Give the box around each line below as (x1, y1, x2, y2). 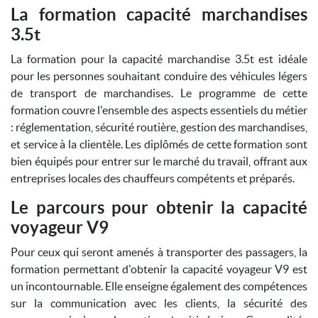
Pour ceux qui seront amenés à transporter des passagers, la (11, 246, 307, 258)
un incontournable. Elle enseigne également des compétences (11, 280, 307, 292)
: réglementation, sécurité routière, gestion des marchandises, (11, 121, 307, 133)
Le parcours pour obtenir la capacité (11, 198, 307, 217)
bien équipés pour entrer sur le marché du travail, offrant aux (11, 155, 307, 168)
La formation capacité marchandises (11, 5, 307, 24)
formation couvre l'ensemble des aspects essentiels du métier (11, 104, 307, 116)
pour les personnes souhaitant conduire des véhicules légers (11, 70, 307, 82)
